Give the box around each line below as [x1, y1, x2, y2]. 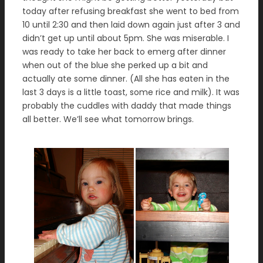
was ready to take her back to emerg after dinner [22, 46, 226, 58]
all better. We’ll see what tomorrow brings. [22, 113, 194, 125]
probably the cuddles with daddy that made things [22, 100, 231, 112]
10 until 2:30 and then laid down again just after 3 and [22, 19, 240, 31]
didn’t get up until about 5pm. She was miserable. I [22, 32, 229, 44]
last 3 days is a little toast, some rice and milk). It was [22, 86, 240, 98]
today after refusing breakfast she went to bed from [22, 5, 239, 17]
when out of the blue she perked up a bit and [22, 59, 208, 71]
